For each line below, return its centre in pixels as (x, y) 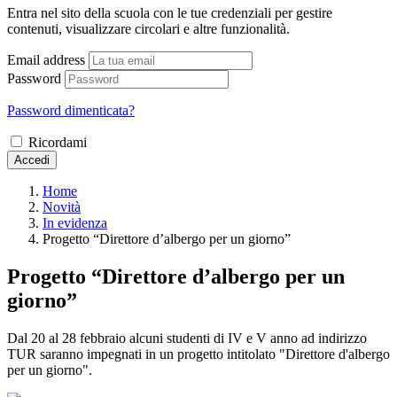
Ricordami (58, 142)
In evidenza (75, 222)
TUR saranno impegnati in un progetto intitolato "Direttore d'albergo (198, 354)
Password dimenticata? (71, 110)
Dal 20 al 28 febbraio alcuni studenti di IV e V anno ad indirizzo (187, 338)
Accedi (32, 160)
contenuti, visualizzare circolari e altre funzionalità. (148, 28)
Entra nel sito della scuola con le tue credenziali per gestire (170, 12)
